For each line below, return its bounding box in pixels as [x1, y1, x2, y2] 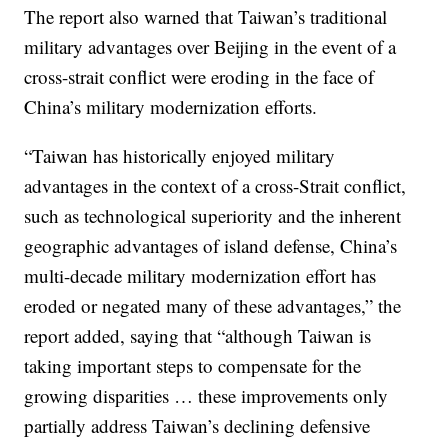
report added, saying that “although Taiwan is [24, 323, 372, 348]
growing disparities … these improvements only [24, 383, 389, 408]
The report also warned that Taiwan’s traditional [24, 4, 388, 29]
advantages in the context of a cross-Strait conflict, [24, 173, 407, 198]
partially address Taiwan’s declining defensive [24, 413, 371, 438]
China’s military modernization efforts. [24, 94, 318, 119]
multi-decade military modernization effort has [24, 263, 377, 288]
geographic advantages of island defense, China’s [24, 233, 398, 258]
